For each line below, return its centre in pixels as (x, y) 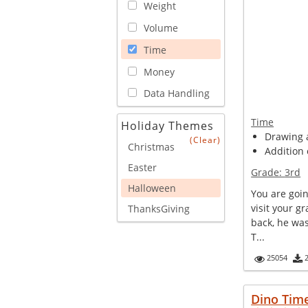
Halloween (152, 188)
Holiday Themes (167, 126)
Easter (142, 168)
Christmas (151, 147)
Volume (161, 28)
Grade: (268, 172)
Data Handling (177, 93)
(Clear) (206, 140)
